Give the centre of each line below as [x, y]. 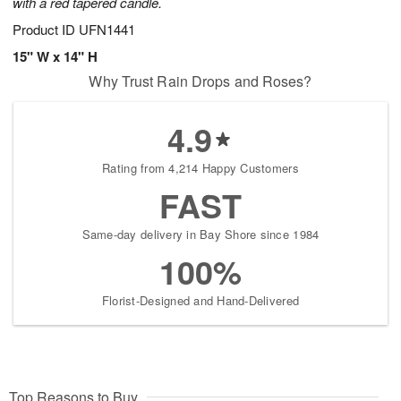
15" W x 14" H [55, 57]
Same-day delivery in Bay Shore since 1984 [200, 235]
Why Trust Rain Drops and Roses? [200, 81]
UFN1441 [107, 30]
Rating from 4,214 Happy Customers [200, 168]
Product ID [46, 30]
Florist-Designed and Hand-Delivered [200, 301]
